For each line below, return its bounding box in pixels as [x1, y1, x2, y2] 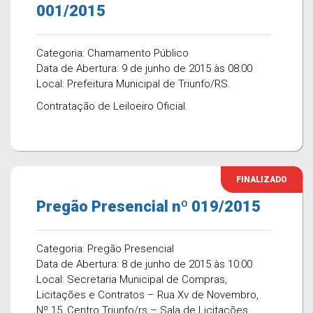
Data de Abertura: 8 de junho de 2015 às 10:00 [36, 258, 252, 270]
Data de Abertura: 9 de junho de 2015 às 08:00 [36, 62, 252, 75]
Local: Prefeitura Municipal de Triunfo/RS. [36, 78, 231, 90]
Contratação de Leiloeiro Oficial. [36, 100, 188, 112]
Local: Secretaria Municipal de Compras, [36, 273, 227, 286]
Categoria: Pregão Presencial [36, 242, 174, 255]
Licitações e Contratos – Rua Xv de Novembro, [36, 289, 259, 301]
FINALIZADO [236, 175, 287, 184]
